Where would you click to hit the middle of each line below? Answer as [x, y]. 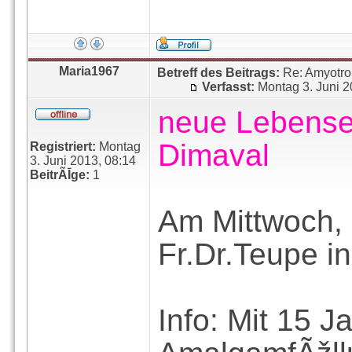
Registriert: [63, 147]
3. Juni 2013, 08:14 [83, 161]
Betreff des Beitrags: [218, 73]
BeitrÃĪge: [60, 175]
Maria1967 [89, 71]
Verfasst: [228, 87]
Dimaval [214, 155]
